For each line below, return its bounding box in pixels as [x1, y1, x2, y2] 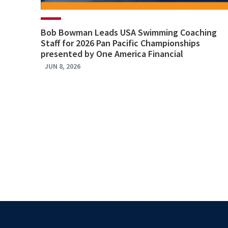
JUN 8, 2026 [45, 62, 80, 71]
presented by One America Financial [41, 48, 183, 60]
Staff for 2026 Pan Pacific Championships [41, 37, 200, 49]
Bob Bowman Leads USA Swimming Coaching [41, 26, 217, 39]
